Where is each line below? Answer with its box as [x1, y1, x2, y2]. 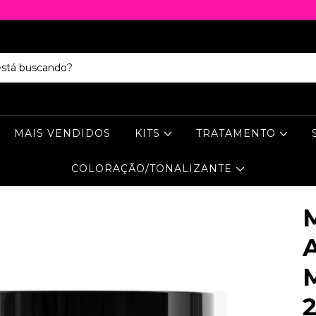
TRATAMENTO [196, 127, 280, 140]
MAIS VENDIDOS [13, 127, 111, 140]
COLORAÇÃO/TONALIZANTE [71, 162, 236, 176]
